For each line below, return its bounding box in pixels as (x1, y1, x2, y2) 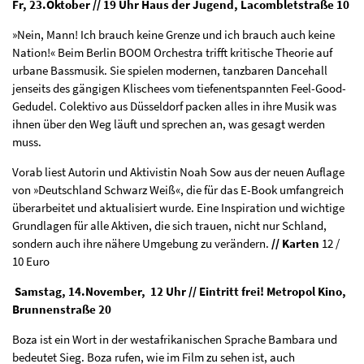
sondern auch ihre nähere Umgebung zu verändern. (12, 236, 269, 252)
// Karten (269, 236, 322, 252)
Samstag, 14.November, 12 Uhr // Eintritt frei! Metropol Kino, (15, 284, 346, 300)
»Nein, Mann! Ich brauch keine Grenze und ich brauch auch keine (12, 27, 335, 43)
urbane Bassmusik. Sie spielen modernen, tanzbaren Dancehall (12, 63, 327, 79)
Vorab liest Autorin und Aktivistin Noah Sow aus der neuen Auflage (12, 164, 344, 180)
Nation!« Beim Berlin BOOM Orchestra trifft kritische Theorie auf (12, 45, 332, 61)
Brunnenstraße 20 (12, 301, 111, 318)
